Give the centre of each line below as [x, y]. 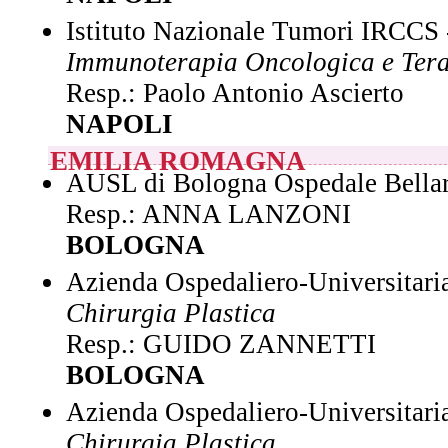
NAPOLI [119, 124]
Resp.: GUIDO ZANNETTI [221, 344]
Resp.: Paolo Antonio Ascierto [235, 93]
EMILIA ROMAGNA [178, 161]
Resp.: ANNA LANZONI [208, 214]
